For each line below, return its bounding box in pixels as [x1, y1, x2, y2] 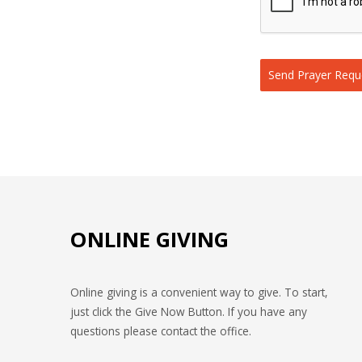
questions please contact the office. [70, 322, 251, 339]
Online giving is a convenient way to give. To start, [70, 284, 328, 300]
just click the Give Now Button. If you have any [70, 303, 307, 319]
